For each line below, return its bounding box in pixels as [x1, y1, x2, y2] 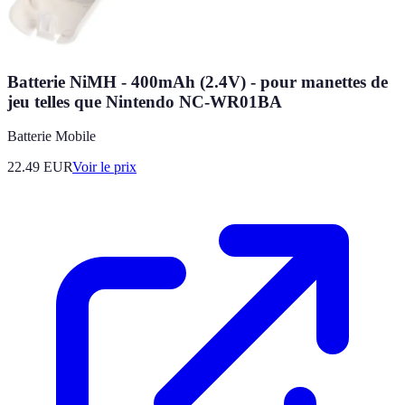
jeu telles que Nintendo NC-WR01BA [7, 91, 282, 111]
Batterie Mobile [7, 128, 96, 145]
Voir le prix [72, 159, 137, 175]
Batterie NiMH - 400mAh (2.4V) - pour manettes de [7, 71, 388, 91]
